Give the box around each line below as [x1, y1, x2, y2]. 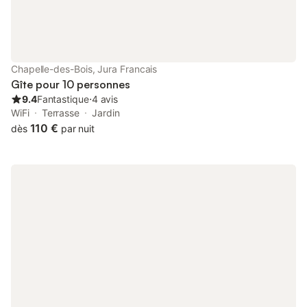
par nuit [60, 123, 95, 134]
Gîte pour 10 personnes [11, 77, 130, 91]
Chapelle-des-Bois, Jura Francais [11, 63, 158, 75]
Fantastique [36, 93, 89, 105]
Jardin [92, 107, 120, 119]
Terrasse [41, 107, 79, 119]
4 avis [91, 93, 119, 105]
